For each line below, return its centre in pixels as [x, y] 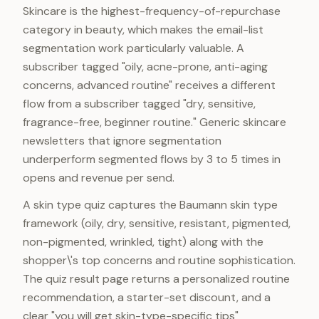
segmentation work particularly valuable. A [134, 48]
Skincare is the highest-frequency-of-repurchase [152, 11]
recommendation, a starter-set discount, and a [147, 297]
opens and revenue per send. [99, 178]
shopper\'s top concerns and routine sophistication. [159, 260]
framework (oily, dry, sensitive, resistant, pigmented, [157, 223]
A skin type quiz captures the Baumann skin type [150, 205]
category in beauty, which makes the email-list [143, 30]
